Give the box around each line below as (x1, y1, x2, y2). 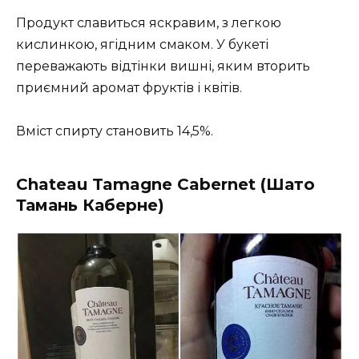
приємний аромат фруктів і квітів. (16, 79, 242, 95)
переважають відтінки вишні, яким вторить (16, 58, 310, 74)
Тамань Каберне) (16, 196, 164, 216)
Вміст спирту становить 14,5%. (16, 123, 213, 139)
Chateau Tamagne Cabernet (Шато (16, 175, 315, 195)
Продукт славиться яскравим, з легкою (16, 14, 281, 30)
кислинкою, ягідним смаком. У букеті (16, 36, 268, 52)
